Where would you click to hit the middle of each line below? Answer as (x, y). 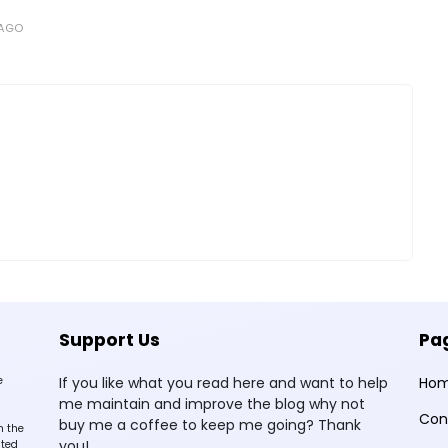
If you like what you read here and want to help (223, 382)
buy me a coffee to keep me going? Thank (210, 424)
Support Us (109, 339)
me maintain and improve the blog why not (212, 403)
